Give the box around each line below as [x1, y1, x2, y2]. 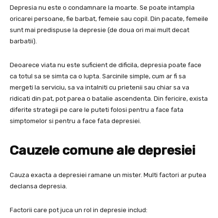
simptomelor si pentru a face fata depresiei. [10, 117, 141, 125]
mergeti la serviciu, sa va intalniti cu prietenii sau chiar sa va [10, 84, 189, 91]
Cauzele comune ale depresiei [10, 143, 195, 159]
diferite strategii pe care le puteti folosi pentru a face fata [10, 106, 183, 114]
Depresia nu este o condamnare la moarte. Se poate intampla [10, 4, 195, 12]
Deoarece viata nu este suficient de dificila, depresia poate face [10, 61, 201, 69]
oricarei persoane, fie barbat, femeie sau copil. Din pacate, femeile [10, 15, 208, 23]
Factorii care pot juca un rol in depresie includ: [10, 206, 147, 214]
